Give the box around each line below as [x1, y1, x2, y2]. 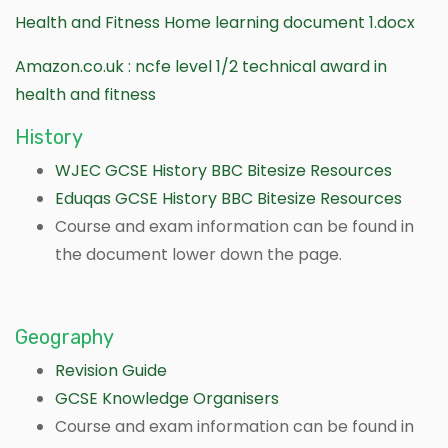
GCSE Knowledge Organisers [55, 386, 279, 410]
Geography [15, 324, 114, 349]
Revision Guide [55, 358, 167, 382]
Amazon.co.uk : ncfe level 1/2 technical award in [15, 54, 387, 78]
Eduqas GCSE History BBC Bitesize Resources [55, 186, 402, 210]
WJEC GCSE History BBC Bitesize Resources [55, 158, 392, 182]
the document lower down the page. [55, 242, 342, 266]
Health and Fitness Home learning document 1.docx [15, 10, 415, 34]
